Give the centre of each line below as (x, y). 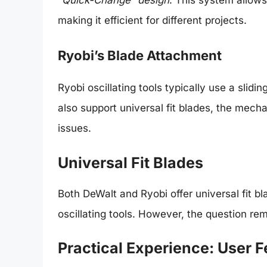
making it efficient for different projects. (152, 20)
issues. (74, 128)
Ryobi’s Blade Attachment (140, 56)
